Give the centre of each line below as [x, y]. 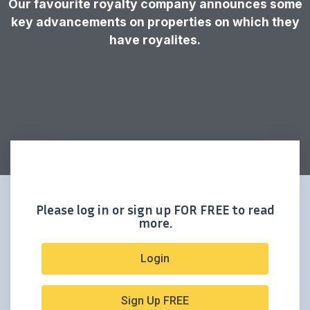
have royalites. [155, 39]
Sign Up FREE [155, 301]
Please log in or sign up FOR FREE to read [155, 210]
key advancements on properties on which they [155, 21]
